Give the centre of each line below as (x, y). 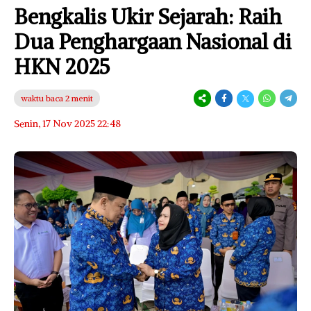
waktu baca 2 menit (57, 98)
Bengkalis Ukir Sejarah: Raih (148, 16)
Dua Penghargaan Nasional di (153, 41)
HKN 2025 (62, 66)
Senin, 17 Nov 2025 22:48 (67, 123)
